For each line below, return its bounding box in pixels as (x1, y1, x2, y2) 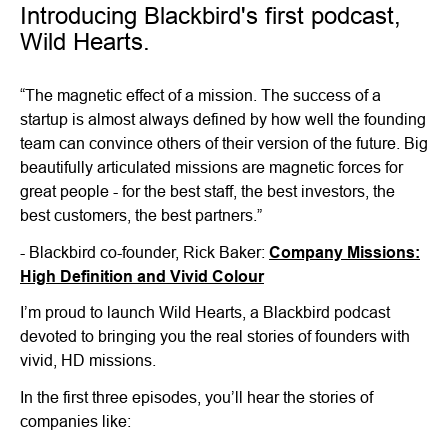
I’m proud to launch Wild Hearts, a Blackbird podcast (20, 303, 390, 322)
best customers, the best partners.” (20, 205, 262, 224)
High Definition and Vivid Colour (20, 266, 264, 286)
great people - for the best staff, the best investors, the (20, 181, 395, 200)
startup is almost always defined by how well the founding (20, 109, 426, 128)
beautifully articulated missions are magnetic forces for (20, 157, 403, 176)
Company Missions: (269, 242, 420, 262)
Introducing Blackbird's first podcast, (20, 2, 401, 30)
